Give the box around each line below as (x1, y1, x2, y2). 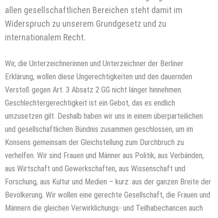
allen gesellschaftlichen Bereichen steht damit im (5, 4, 182, 15)
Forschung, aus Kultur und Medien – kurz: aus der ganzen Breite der (5, 177, 211, 186)
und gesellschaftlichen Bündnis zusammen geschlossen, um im (5, 124, 193, 134)
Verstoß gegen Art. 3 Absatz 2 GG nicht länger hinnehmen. (5, 85, 182, 94)
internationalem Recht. (5, 32, 86, 42)
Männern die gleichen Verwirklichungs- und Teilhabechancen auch (5, 203, 203, 213)
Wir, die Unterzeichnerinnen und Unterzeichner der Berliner (5, 58, 183, 68)
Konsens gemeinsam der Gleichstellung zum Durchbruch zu (5, 137, 184, 147)
